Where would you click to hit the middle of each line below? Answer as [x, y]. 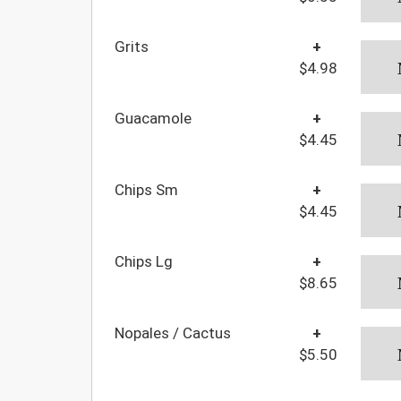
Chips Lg [144, 261]
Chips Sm [146, 189]
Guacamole [153, 118]
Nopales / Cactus [173, 333]
